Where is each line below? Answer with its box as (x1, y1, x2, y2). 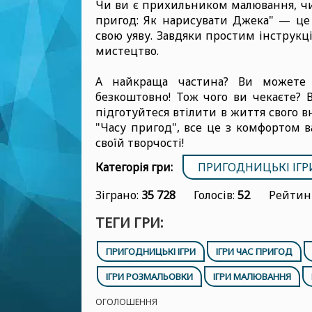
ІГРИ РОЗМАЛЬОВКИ (105, 270, 193, 283)
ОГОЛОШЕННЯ (95, 296, 157, 308)
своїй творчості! (95, 135, 184, 150)
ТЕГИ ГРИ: (95, 213, 164, 232)
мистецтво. (95, 43, 159, 58)
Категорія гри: (95, 159, 173, 175)
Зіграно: (95, 187, 141, 203)
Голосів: (194, 187, 238, 203)
